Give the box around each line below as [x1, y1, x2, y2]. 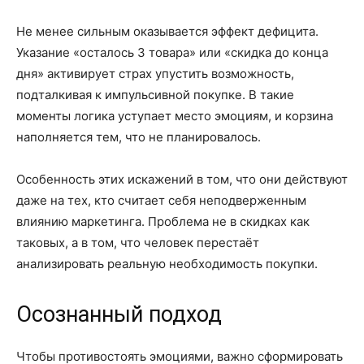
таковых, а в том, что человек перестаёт [16, 234, 259, 250]
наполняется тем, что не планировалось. [16, 128, 261, 145]
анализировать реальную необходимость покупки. [16, 255, 318, 271]
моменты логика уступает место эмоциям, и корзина [16, 107, 333, 123]
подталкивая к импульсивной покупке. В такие [16, 86, 294, 102]
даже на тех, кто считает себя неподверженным [16, 192, 306, 208]
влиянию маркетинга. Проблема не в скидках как [16, 213, 310, 229]
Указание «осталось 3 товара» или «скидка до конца [16, 44, 328, 60]
